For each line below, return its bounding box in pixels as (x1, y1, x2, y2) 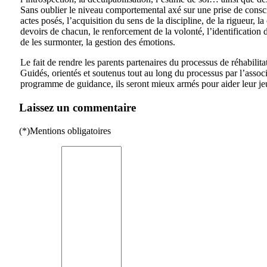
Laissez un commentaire (19, 101, 136, 114)
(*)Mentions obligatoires (19, 126, 111, 136)
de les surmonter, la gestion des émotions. (20, 36, 175, 47)
